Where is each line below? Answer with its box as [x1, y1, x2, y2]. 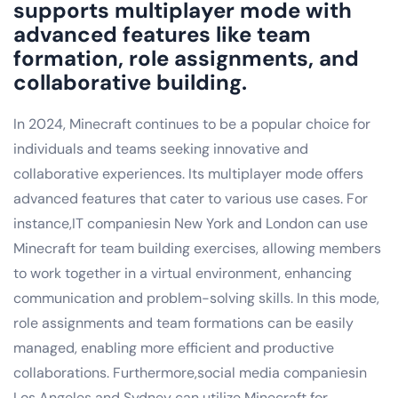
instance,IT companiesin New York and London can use [13, 213, 368, 233]
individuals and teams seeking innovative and [13, 139, 308, 158]
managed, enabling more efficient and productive [13, 338, 334, 357]
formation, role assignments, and [13, 44, 359, 72]
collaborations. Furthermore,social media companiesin [13, 362, 367, 382]
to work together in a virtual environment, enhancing [13, 263, 352, 283]
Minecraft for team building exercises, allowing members [13, 238, 381, 258]
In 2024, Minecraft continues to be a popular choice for [13, 114, 370, 133]
